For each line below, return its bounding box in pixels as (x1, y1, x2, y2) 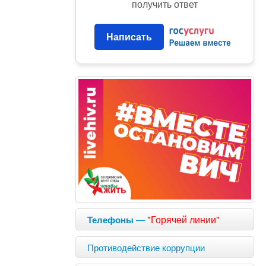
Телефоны (87, 213, 134, 226)
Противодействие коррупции (87, 240, 205, 254)
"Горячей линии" (147, 213, 220, 226)
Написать (106, 29, 152, 43)
